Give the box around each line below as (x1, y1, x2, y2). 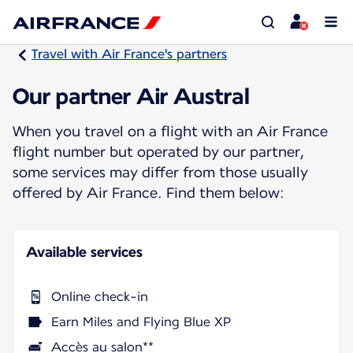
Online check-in (51, 288, 148, 304)
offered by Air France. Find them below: (13, 184, 284, 201)
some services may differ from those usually (13, 163, 308, 180)
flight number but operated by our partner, (13, 143, 304, 160)
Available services (26, 243, 143, 260)
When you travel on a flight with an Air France (13, 122, 328, 139)
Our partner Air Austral (13, 82, 250, 110)
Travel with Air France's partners (32, 46, 227, 61)
